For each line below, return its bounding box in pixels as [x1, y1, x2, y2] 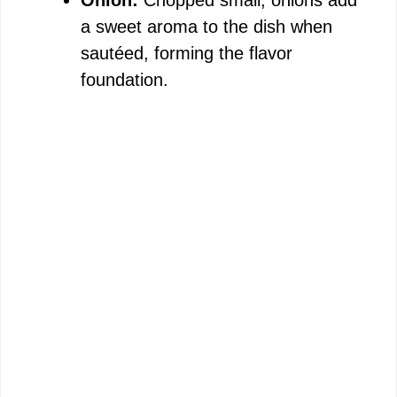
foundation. [81, 70, 168, 90]
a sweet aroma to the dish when [81, 17, 332, 36]
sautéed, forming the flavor [81, 43, 292, 63]
